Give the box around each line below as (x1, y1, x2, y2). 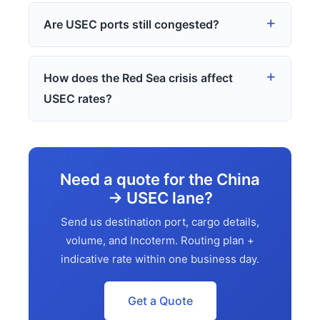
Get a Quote (127, 294, 193, 308)
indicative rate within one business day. (61, 252, 259, 266)
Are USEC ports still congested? (44, 17, 219, 31)
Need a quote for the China (60, 170, 260, 189)
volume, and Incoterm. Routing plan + (66, 234, 254, 247)
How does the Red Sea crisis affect (44, 71, 233, 85)
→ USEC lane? (107, 189, 213, 207)
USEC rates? (44, 91, 112, 106)
